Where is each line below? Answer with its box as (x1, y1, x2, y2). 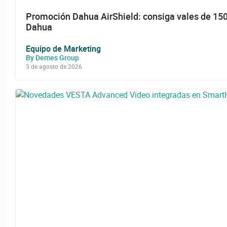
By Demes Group (26, 52, 79, 62)
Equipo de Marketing (26, 43, 101, 54)
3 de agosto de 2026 (26, 62, 82, 70)
